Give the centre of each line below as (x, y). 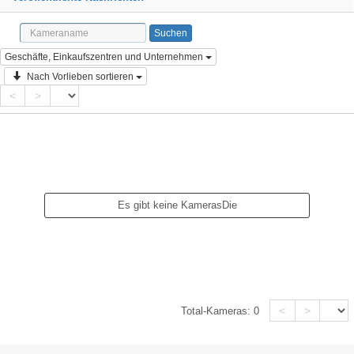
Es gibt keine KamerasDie (177, 205)
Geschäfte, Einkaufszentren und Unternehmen (104, 57)
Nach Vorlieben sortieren (80, 77)
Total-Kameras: (218, 311)
